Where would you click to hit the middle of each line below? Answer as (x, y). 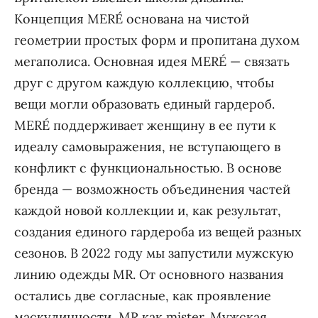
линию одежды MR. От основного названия (149, 274)
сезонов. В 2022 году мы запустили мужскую (42, 253)
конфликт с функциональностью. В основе (148, 168)
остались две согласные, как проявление (142, 295)
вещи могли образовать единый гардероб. (144, 104)
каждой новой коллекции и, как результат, (147, 210)
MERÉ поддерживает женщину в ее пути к (145, 125)
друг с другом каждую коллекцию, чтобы (144, 82)
